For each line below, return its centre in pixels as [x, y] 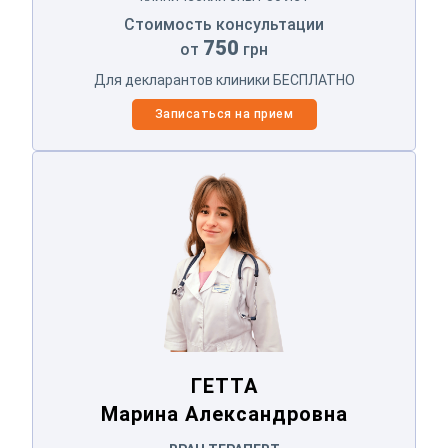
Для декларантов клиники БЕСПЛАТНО [224, 79]
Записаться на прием [224, 113]
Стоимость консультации [224, 24]
